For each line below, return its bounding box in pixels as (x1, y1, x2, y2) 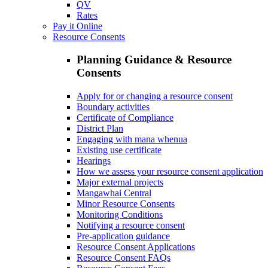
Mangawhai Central (77, 187, 151, 198)
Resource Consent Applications (77, 241, 195, 252)
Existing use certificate (77, 144, 162, 155)
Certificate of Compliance (77, 112, 173, 123)
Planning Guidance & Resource (77, 53, 232, 66)
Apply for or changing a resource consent (77, 90, 233, 101)
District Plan (77, 123, 123, 133)
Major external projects (77, 176, 163, 187)
